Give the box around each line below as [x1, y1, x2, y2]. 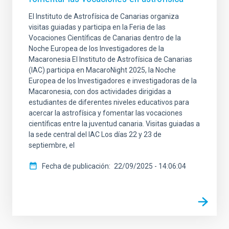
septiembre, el [29, 141, 75, 150]
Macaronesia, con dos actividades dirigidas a [29, 87, 171, 96]
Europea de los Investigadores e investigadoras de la [29, 77, 197, 85]
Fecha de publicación [42, 162, 109, 171]
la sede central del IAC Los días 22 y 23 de [29, 130, 162, 139]
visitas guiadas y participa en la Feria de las [29, 23, 166, 32]
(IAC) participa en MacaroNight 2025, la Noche [29, 66, 176, 75]
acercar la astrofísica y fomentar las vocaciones [29, 109, 182, 118]
